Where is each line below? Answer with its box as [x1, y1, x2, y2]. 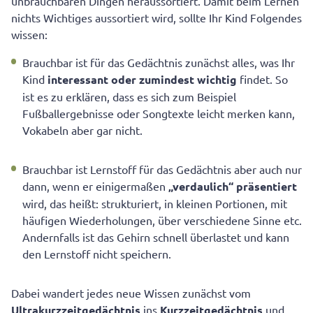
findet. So [240, 72, 288, 87]
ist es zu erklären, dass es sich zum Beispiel [22, 89, 236, 104]
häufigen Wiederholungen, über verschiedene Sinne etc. [22, 213, 302, 228]
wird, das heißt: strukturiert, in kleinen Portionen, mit [22, 196, 287, 211]
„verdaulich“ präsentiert [168, 179, 297, 194]
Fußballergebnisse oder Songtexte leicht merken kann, [22, 106, 295, 121]
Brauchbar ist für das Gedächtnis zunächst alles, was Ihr [22, 55, 295, 70]
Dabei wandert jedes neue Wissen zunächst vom [11, 286, 251, 300]
